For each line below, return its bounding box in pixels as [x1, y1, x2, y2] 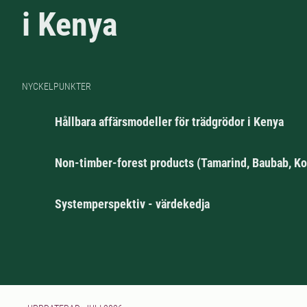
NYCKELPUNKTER [22, 81, 91, 93]
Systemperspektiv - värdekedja [55, 197, 210, 212]
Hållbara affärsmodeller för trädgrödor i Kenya [55, 114, 284, 130]
